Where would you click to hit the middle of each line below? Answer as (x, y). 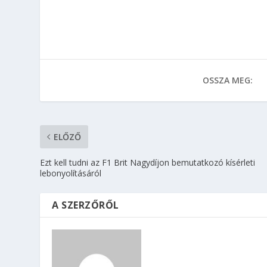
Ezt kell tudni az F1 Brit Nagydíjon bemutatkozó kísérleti (148, 162)
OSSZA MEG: (228, 80)
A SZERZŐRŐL (86, 205)
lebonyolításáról (71, 173)
